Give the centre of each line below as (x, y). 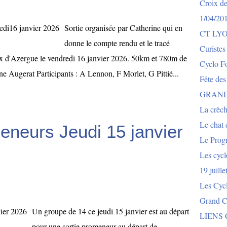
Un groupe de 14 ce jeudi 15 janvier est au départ (110, 211)
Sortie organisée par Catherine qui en (123, 28)
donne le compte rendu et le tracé (117, 43)
